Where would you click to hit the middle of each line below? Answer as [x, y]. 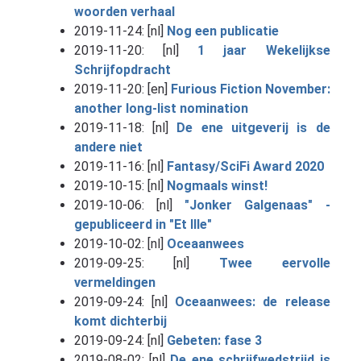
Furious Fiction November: [250, 89]
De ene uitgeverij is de [253, 127]
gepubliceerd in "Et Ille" [143, 224]
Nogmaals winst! [217, 185]
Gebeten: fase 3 [214, 340]
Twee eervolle [274, 263]
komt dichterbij [120, 321]
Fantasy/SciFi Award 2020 [245, 166]
